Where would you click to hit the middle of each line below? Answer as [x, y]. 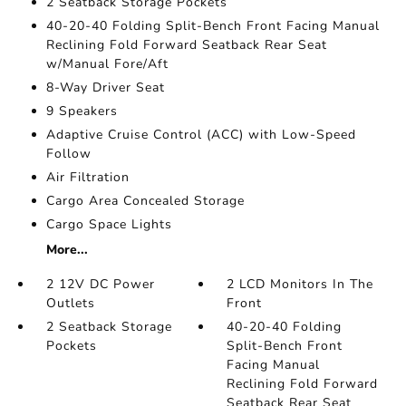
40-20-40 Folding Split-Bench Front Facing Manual [213, 26]
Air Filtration [87, 177]
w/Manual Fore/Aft [107, 64]
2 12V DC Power [100, 284]
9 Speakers [82, 111]
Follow [68, 154]
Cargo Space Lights [109, 224]
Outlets [70, 303]
